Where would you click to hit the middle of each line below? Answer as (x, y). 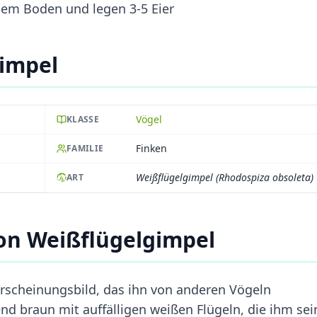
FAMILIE (85, 148)
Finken (151, 148)
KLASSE (83, 119)
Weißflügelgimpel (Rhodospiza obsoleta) (225, 178)
